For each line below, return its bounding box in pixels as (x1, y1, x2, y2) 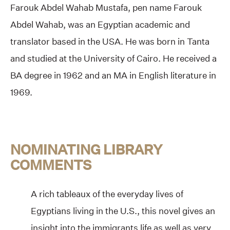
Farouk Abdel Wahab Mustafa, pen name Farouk (10, 2, 202, 13)
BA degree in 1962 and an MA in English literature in (10, 69, 216, 81)
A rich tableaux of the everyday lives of (31, 188, 183, 200)
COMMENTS (10, 156, 91, 173)
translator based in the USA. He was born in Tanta (10, 35, 209, 47)
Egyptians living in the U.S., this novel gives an (31, 205, 215, 217)
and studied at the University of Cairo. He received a (10, 52, 217, 64)
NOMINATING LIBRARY (10, 141, 162, 158)
